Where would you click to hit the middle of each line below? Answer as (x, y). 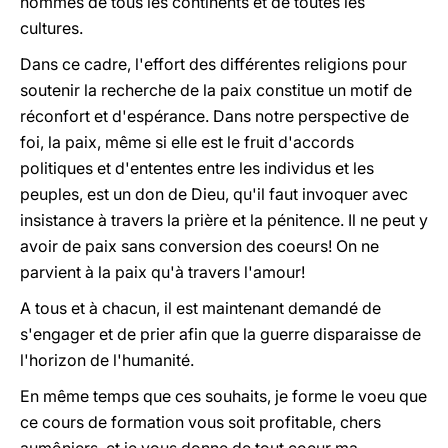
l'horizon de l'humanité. (107, 360)
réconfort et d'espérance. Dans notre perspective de (214, 116)
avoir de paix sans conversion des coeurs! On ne (199, 246)
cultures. (51, 28)
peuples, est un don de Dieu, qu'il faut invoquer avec (214, 194)
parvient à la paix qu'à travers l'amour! (162, 272)
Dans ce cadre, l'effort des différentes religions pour (213, 64)
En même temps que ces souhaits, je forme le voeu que (223, 396)
